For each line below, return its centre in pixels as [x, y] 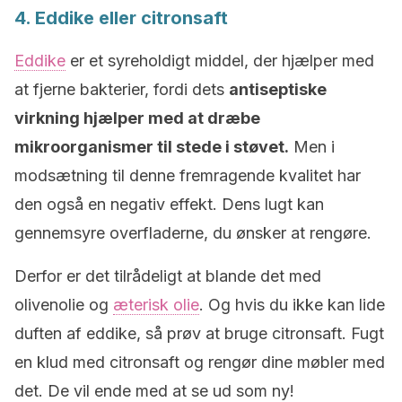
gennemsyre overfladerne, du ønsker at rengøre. [193, 233]
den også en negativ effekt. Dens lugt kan [169, 204]
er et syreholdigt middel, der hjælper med [220, 61]
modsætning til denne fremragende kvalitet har [188, 175]
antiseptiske [278, 89]
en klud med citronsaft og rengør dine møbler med [200, 362]
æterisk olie [156, 305]
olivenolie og [64, 305]
